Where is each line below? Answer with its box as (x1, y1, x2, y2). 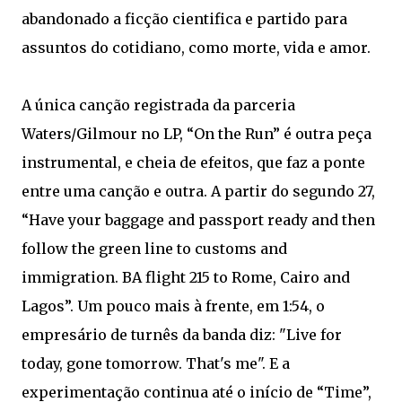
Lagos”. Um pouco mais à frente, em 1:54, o (22, 297, 325, 315)
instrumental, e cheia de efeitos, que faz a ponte (22, 153, 365, 171)
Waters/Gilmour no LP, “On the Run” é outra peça (22, 125, 371, 143)
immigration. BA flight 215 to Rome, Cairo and (22, 268, 350, 286)
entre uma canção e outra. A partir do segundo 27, (22, 182, 375, 200)
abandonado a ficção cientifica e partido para (22, 10, 347, 28)
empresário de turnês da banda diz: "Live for (22, 326, 342, 344)
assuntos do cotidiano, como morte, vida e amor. (22, 39, 371, 57)
